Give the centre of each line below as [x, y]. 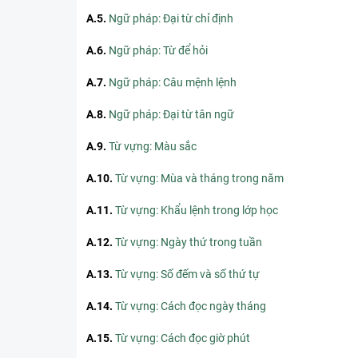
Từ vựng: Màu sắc [153, 146]
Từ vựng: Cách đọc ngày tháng [191, 306]
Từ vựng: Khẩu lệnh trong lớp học [197, 210]
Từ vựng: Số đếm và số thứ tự [187, 274]
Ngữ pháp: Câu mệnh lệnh [173, 82]
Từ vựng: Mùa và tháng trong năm [199, 178]
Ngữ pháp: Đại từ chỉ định [171, 18]
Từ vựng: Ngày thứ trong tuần [189, 242]
